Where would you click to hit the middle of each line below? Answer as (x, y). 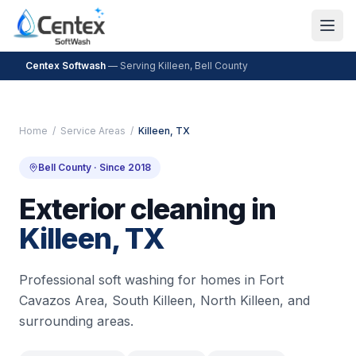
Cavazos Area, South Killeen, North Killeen (149, 300)
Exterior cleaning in (148, 209)
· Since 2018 (121, 167)
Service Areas (93, 131)
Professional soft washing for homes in (139, 280)
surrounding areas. (76, 321)
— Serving (132, 66)
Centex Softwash (66, 66)
